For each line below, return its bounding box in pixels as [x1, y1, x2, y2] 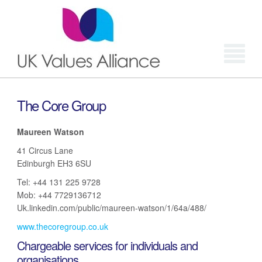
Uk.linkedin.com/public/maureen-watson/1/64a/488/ [17, 202, 206, 213]
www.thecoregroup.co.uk [17, 220, 108, 232]
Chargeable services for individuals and [17, 237, 198, 254]
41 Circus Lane [17, 144, 73, 156]
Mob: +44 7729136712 [17, 189, 101, 201]
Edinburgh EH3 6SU [17, 157, 91, 169]
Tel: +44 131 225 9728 [17, 176, 101, 188]
